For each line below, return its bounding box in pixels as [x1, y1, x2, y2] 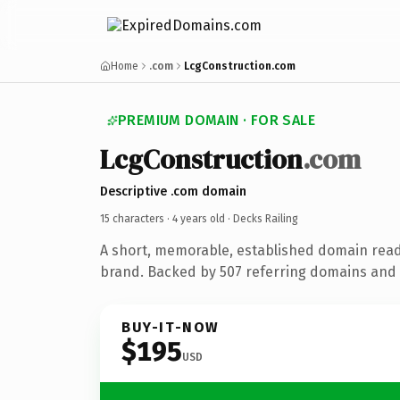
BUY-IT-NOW [121, 318, 220, 336]
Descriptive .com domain [100, 183, 246, 199]
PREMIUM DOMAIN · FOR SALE [118, 112, 315, 129]
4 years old [172, 212, 225, 225]
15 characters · [100, 212, 172, 225]
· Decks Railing [225, 212, 298, 225]
